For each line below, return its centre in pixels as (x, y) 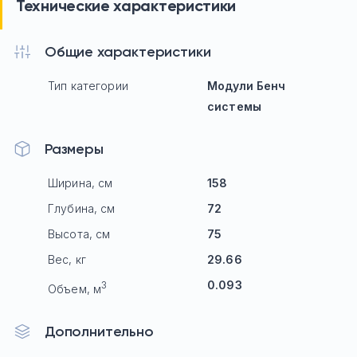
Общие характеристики (128, 51)
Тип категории (88, 85)
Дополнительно (99, 331)
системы (234, 106)
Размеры (74, 149)
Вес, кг (67, 259)
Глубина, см (82, 208)
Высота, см (79, 233)
